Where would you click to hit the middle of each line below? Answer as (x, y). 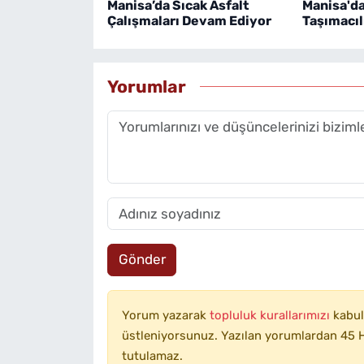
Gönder (142, 260)
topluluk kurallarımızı (271, 315)
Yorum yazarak (165, 315)
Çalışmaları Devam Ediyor (189, 20)
